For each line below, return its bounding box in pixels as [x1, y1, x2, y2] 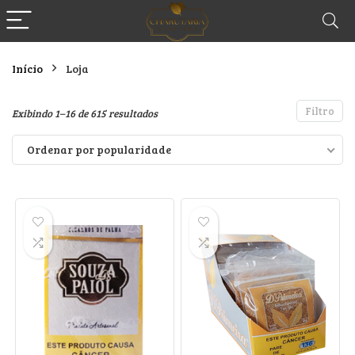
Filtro [305, 104, 334, 118]
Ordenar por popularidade [27, 142, 171, 157]
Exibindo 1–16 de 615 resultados [12, 106, 158, 120]
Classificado [157, 105, 213, 120]
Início [12, 61, 43, 76]
